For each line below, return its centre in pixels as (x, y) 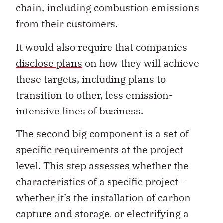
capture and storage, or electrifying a (102, 214)
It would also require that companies (102, 47)
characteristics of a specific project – (101, 182)
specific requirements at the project (100, 150)
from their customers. (67, 24)
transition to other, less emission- (94, 95)
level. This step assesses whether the (102, 166)
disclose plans (49, 63)
